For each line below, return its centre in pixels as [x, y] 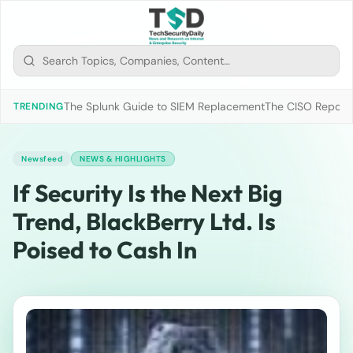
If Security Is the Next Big [148, 193]
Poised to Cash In [105, 250]
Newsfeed [42, 159]
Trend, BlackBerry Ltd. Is [144, 221]
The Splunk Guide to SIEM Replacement [164, 106]
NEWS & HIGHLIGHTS [123, 159]
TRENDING [39, 106]
